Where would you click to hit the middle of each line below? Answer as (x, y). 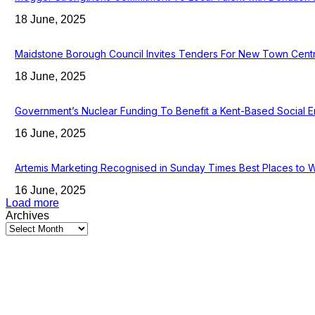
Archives (27, 215)
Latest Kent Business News (83, 284)
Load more (32, 202)
